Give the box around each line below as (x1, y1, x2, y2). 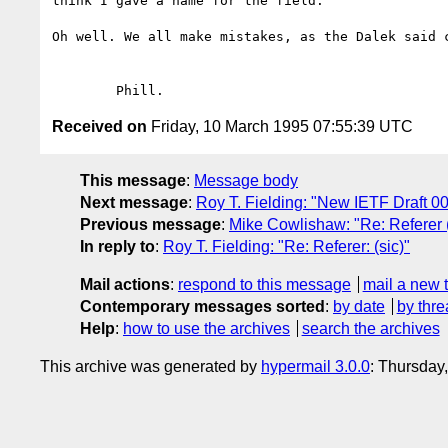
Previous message (80, 215, 221, 233)
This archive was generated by (40, 357, 261, 375)
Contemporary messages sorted (80, 297, 325, 315)
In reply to (80, 237, 155, 255)
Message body (194, 171, 298, 189)
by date (333, 297, 385, 315)
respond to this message (178, 275, 351, 293)
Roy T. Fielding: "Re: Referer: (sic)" (163, 237, 410, 255)
